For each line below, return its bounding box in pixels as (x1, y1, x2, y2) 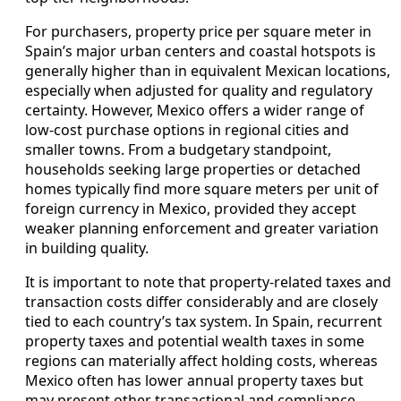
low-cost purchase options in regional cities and (25, 120, 349, 141)
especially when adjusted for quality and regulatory (25, 81, 372, 101)
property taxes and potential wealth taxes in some (25, 331, 364, 352)
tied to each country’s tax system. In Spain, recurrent (25, 311, 382, 332)
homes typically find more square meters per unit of (25, 179, 379, 200)
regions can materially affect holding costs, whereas (25, 351, 378, 371)
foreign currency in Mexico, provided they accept (25, 199, 356, 219)
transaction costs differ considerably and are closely (25, 292, 378, 312)
